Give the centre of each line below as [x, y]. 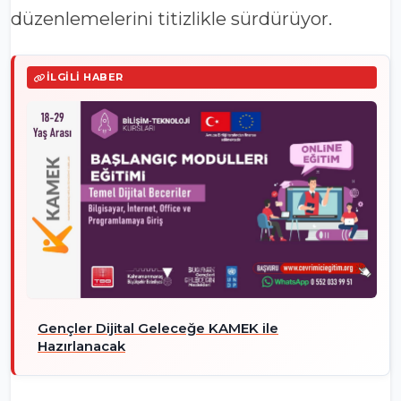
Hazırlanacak [81, 346]
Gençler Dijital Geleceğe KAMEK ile [158, 328]
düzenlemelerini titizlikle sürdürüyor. [171, 19]
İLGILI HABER [85, 77]
